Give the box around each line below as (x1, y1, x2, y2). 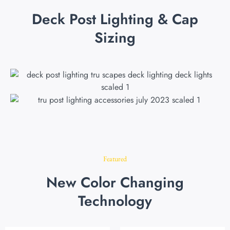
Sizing (94, 27, 136, 48)
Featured (103, 154, 127, 164)
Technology (78, 190, 152, 212)
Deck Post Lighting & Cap (32, 9, 198, 30)
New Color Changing (46, 172, 184, 194)
